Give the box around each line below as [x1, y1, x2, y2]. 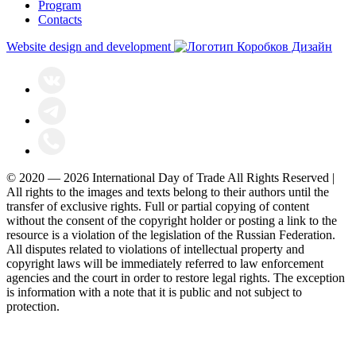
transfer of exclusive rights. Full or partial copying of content [6, 199, 309, 214]
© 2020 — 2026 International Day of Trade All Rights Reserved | [6, 171, 335, 185]
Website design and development [6, 40, 171, 54]
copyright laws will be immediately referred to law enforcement [6, 257, 323, 271]
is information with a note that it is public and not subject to [6, 285, 302, 300]
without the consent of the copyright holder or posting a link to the [6, 214, 337, 228]
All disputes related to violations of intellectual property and [6, 242, 304, 257]
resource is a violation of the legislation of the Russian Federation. [6, 228, 335, 242]
